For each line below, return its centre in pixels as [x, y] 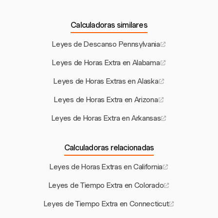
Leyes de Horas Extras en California [106, 167]
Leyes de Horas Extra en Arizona [106, 100]
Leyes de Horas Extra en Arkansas [106, 118]
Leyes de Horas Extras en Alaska [106, 82]
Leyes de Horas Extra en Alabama [106, 63]
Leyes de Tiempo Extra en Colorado [106, 186]
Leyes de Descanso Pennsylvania [106, 45]
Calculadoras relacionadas [109, 148]
